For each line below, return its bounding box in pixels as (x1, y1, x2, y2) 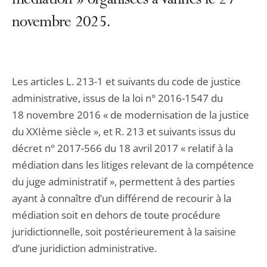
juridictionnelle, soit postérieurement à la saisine (12, 225, 236, 238)
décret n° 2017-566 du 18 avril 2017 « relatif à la (12, 141, 233, 155)
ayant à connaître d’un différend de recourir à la (12, 191, 231, 205)
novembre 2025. (12, 14, 110, 32)
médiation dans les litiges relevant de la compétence (12, 158, 254, 172)
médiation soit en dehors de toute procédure (12, 208, 221, 222)
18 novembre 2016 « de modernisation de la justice (12, 108, 249, 122)
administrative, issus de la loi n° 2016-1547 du (12, 91, 223, 105)
